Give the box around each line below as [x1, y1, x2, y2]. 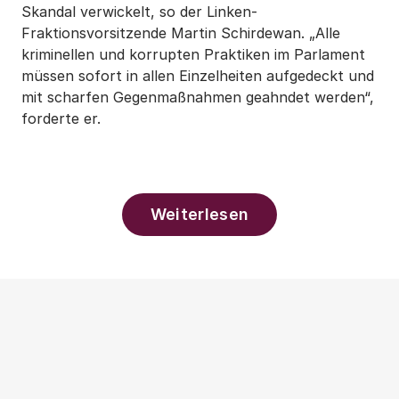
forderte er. [21, 110, 105, 128]
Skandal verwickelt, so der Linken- [21, 3, 257, 21]
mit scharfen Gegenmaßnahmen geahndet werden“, [21, 88, 374, 107]
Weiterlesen [150, 205, 249, 224]
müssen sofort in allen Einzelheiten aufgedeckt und [21, 67, 374, 85]
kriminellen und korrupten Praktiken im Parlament [21, 45, 365, 64]
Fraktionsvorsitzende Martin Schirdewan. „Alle [21, 24, 340, 43]
